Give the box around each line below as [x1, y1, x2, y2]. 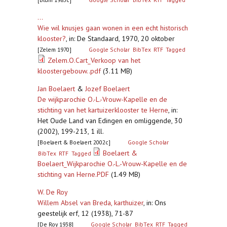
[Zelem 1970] [37, 46, 71, 53]
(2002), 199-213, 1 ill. [37, 127, 104, 136]
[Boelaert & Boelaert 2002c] [37, 138, 110, 146]
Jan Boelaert [37, 84, 75, 93]
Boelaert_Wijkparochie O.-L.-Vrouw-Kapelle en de [37, 159, 187, 168]
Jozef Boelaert [85, 84, 130, 93]
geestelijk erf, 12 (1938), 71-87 [37, 209, 133, 218]
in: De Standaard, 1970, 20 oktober [69, 34, 175, 43]
